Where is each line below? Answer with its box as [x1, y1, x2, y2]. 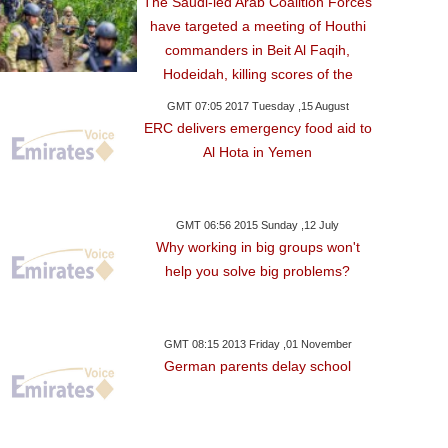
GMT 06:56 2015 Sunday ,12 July [176, 219, 340, 231]
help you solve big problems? [165, 263, 351, 279]
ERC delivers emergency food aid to [143, 120, 372, 136]
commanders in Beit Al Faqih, [165, 42, 351, 58]
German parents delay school [164, 358, 352, 374]
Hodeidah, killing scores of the [162, 66, 353, 82]
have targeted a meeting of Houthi [149, 18, 366, 34]
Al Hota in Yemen [203, 144, 313, 160]
